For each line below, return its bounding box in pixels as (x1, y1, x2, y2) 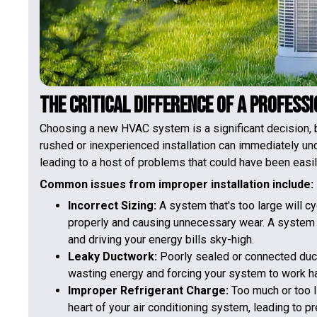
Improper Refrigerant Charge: (68, 284, 229, 297)
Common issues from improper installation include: (40, 177, 313, 191)
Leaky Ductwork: (68, 250, 157, 263)
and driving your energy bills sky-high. (68, 233, 254, 246)
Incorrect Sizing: (68, 199, 156, 212)
